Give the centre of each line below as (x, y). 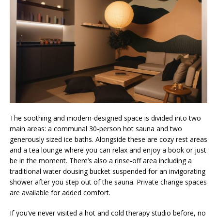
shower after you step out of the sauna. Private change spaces (108, 182)
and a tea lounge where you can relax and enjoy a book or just (108, 150)
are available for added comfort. (60, 192)
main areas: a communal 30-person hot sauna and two (96, 128)
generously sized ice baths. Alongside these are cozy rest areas (108, 139)
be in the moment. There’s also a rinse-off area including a (101, 160)
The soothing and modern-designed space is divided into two (105, 118)
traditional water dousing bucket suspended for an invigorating (108, 171)
